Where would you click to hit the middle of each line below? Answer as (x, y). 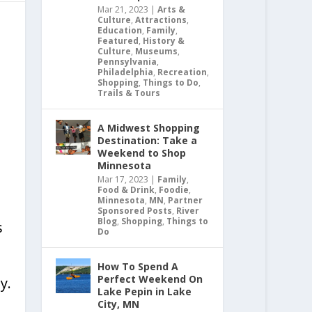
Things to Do (171, 83)
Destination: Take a (148, 141)
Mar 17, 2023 (123, 180)
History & (164, 41)
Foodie (174, 190)
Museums (157, 52)
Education (120, 31)
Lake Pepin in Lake (145, 292)
